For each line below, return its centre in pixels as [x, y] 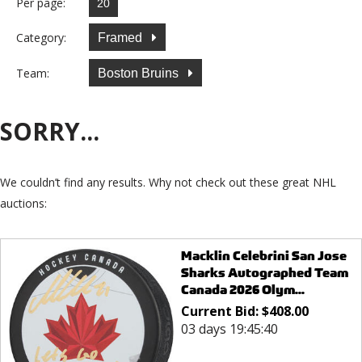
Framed [122, 37]
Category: [41, 37]
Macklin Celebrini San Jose [263, 256]
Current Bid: [221, 311]
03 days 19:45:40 [229, 329]
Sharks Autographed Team [264, 273]
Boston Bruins [140, 73]
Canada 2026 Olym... [242, 290]
